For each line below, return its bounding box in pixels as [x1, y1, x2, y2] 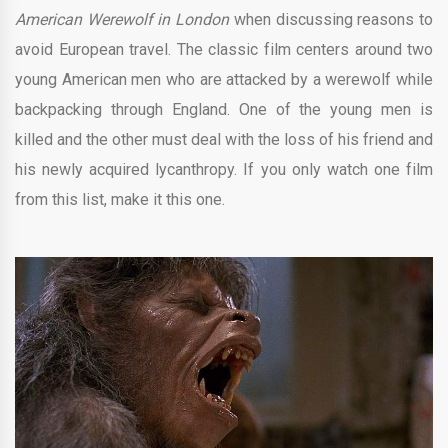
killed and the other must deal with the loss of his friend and [15, 130, 433, 150]
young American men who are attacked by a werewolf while [15, 70, 433, 90]
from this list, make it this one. [15, 190, 225, 210]
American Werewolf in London [15, 10, 230, 30]
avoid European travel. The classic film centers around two [15, 40, 433, 60]
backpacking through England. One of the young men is [15, 100, 433, 120]
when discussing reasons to [229, 10, 434, 30]
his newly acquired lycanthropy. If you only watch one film [15, 160, 433, 180]
